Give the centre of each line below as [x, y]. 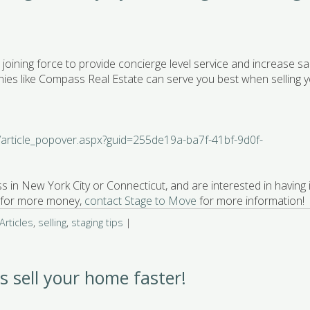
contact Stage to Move [141, 201]
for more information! [251, 201]
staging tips [98, 223]
